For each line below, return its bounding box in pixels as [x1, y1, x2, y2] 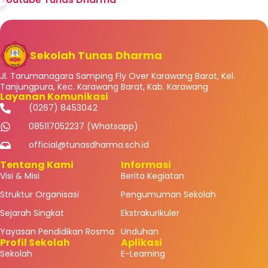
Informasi [120, 158, 171, 172]
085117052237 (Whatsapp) [28, 120, 138, 133]
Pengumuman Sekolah [120, 188, 216, 201]
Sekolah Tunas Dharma [30, 48, 162, 63]
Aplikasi [120, 236, 162, 250]
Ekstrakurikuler [120, 207, 179, 220]
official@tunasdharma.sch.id [28, 139, 149, 151]
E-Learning [120, 248, 165, 260]
